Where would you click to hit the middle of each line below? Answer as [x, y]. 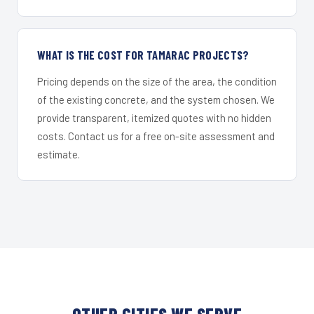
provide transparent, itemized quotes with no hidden [154, 117]
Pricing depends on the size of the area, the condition [157, 81]
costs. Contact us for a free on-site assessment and [156, 136]
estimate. [59, 154]
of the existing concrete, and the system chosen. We [156, 99]
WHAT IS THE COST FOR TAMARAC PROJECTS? [143, 54]
